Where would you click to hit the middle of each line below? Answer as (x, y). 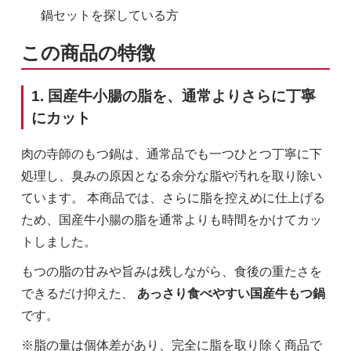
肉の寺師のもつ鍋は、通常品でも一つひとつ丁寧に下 (171, 154)
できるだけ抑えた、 (79, 294)
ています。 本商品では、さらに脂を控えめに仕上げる (173, 198)
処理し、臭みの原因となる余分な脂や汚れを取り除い (171, 176)
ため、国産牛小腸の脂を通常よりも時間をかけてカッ (171, 220)
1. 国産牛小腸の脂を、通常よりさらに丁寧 (173, 96)
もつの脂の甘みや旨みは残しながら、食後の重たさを (171, 272)
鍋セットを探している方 (109, 15)
